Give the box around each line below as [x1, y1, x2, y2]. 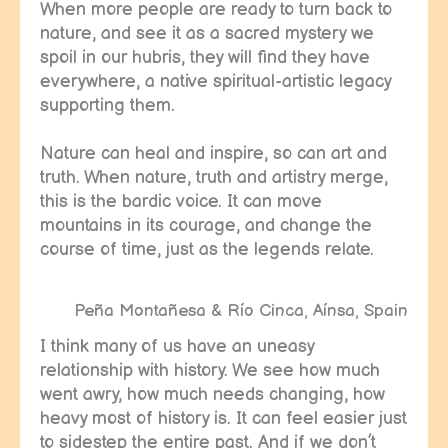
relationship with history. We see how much [40, 359, 380, 381]
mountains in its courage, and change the [40, 214, 372, 236]
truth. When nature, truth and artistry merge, [40, 166, 388, 188]
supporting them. [40, 94, 175, 116]
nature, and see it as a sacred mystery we [40, 22, 374, 44]
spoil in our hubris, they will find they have [40, 46, 370, 68]
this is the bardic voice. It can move [40, 190, 322, 212]
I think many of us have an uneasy [40, 335, 314, 357]
